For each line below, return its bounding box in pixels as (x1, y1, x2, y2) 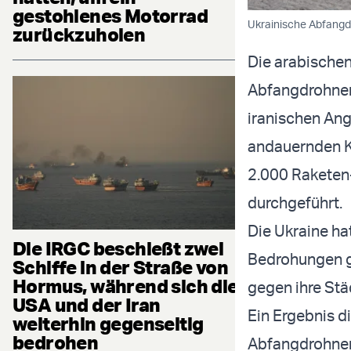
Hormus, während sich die (13, 273, 238, 298)
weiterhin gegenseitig (13, 311, 204, 335)
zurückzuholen (13, 23, 146, 47)
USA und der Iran (13, 292, 161, 317)
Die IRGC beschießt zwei (13, 236, 224, 260)
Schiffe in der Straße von (13, 255, 228, 279)
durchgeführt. (248, 193, 342, 213)
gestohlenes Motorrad (13, 4, 208, 28)
